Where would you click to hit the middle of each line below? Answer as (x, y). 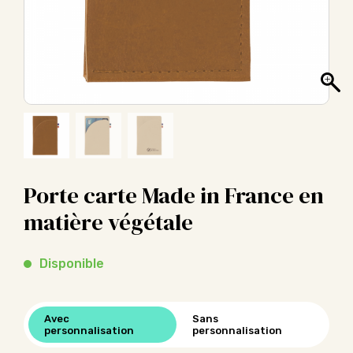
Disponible (72, 264)
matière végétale (108, 222)
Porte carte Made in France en (174, 195)
